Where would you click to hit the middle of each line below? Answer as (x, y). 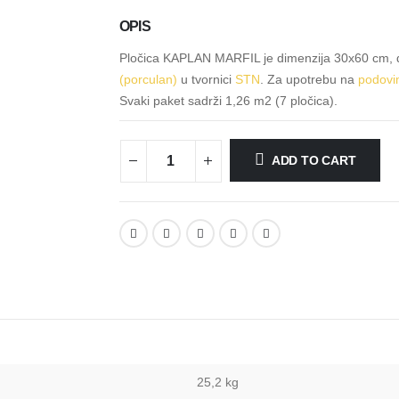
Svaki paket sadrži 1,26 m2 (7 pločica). (228, 101)
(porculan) (148, 80)
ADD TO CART (313, 161)
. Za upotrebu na (309, 80)
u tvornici (206, 80)
